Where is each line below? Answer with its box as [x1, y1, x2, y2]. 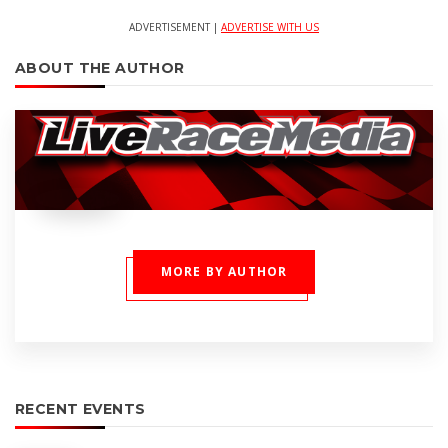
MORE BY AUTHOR [160, 263, 288, 281]
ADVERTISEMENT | [129, 20, 221, 35]
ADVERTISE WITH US [221, 20, 319, 35]
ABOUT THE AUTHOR [15, 59, 185, 78]
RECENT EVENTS [15, 400, 146, 419]
